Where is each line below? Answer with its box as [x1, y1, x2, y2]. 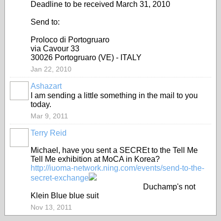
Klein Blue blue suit [31, 191, 99, 200]
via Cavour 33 [31, 44, 79, 53]
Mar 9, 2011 [31, 112, 68, 120]
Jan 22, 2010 [31, 65, 72, 73]
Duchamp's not [31, 183, 195, 191]
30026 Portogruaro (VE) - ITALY [31, 53, 142, 62]
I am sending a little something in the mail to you [31, 91, 198, 100]
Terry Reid [31, 129, 67, 137]
